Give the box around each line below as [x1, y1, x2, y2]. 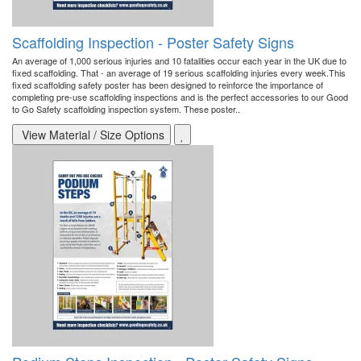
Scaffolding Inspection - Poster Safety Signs [12, 31, 294, 53]
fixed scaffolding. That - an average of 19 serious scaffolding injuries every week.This [12, 66, 346, 80]
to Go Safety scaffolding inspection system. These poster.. [12, 102, 240, 116]
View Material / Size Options [19, 127, 164, 143]
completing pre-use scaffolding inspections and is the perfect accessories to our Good [12, 90, 348, 104]
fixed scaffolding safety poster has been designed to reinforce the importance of [12, 78, 323, 92]
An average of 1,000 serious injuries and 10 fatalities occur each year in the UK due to [12, 54, 346, 68]
